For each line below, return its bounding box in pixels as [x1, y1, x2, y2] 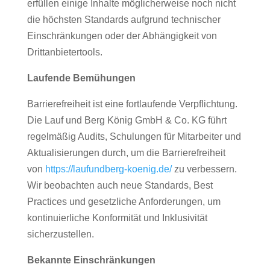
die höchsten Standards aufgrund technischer [27, 14, 221, 25]
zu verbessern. [171, 164, 237, 174]
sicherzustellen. [27, 229, 94, 239]
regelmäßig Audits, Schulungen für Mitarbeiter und [27, 131, 241, 142]
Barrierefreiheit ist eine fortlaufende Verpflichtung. [27, 99, 237, 109]
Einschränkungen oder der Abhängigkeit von [27, 31, 217, 41]
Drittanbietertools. [27, 47, 102, 57]
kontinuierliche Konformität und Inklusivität [27, 213, 207, 223]
